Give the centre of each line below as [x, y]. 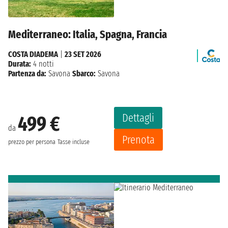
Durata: [20, 64]
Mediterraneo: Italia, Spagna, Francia [88, 35]
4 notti [42, 64]
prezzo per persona [32, 142]
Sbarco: [84, 74]
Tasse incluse [74, 142]
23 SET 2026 [83, 54]
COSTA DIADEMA [33, 54]
